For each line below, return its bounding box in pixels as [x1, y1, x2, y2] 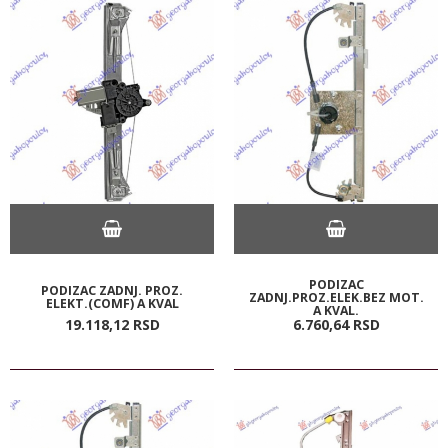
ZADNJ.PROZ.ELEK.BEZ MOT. [248, 288, 424, 306]
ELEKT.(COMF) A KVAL [45, 294, 179, 312]
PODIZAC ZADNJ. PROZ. [41, 281, 183, 299]
